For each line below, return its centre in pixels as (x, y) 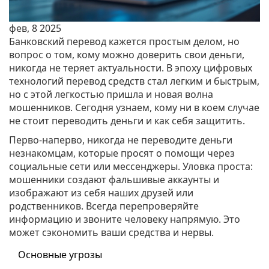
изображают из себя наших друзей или (101, 193)
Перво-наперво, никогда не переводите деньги (121, 140)
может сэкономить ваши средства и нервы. (111, 233)
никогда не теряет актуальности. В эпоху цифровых (131, 68)
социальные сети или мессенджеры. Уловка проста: (131, 167)
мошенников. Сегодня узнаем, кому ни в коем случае (134, 108)
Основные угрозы (60, 255)
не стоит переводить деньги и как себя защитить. (127, 121)
